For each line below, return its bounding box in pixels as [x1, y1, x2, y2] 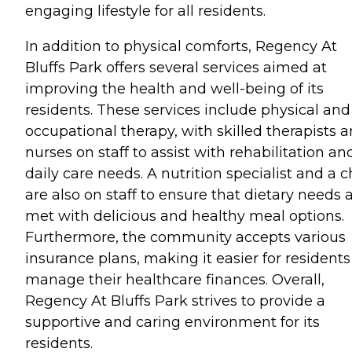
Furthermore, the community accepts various [25, 228, 346, 246]
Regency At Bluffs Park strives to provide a [25, 291, 325, 310]
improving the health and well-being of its [25, 79, 324, 97]
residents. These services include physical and [25, 101, 350, 119]
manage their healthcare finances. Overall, [25, 270, 324, 288]
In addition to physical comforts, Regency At [25, 37, 337, 55]
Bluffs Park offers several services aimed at [25, 58, 327, 76]
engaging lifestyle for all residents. [25, 2, 266, 20]
